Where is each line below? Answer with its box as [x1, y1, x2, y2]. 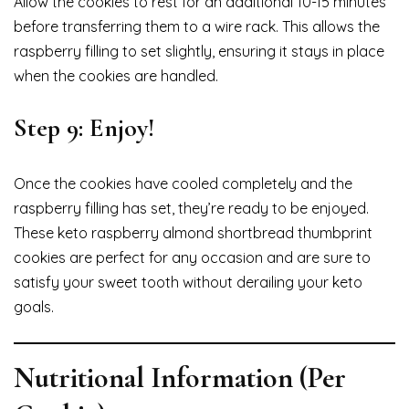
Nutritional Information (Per [14, 360, 346, 396]
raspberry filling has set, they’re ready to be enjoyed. [14, 199, 369, 218]
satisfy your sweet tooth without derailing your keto [14, 273, 362, 292]
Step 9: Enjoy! [14, 112, 154, 144]
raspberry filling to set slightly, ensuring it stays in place [14, 42, 384, 61]
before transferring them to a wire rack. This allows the [14, 17, 380, 37]
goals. [14, 298, 54, 317]
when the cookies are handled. [14, 67, 218, 86]
